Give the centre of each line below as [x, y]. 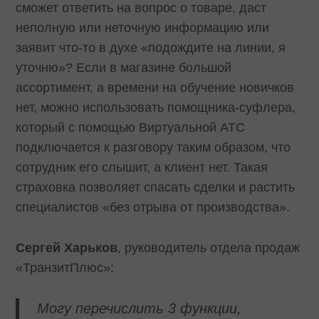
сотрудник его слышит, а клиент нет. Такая [142, 168]
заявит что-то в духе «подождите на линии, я [151, 48]
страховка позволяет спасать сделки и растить [156, 188]
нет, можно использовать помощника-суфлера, [156, 108]
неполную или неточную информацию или [143, 28]
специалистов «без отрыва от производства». [153, 208]
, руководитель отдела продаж [209, 248]
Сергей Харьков [67, 248]
